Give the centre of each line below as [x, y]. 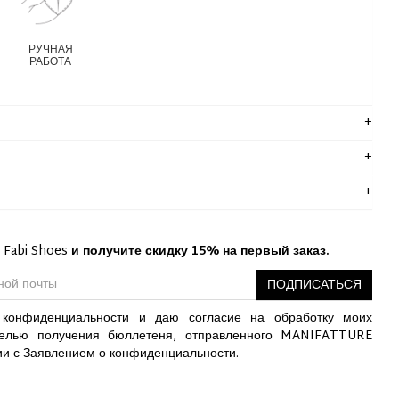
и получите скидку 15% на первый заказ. [200, 252]
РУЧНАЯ [50, 49]
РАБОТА [51, 62]
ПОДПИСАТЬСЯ [314, 285]
